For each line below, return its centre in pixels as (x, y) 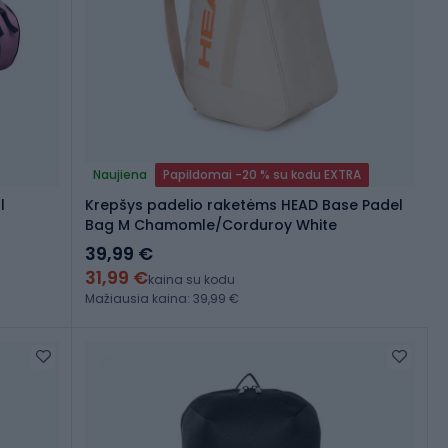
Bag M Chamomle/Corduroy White (211, 225)
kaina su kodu (191, 280)
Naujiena (120, 175)
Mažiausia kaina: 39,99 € (162, 299)
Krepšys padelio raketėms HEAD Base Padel (244, 205)
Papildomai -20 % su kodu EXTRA (262, 175)
